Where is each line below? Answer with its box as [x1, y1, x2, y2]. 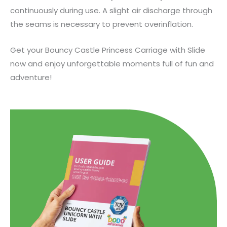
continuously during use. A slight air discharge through [10, 5, 212, 16]
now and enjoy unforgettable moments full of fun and [10, 58, 214, 69]
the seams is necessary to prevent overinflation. [10, 18, 193, 29]
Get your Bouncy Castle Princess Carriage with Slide [10, 44, 205, 55]
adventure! [10, 71, 52, 83]
